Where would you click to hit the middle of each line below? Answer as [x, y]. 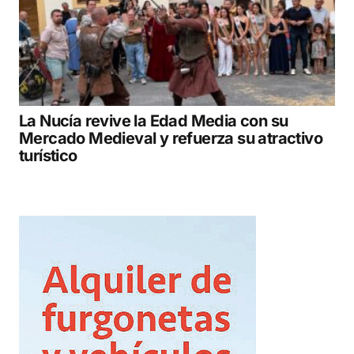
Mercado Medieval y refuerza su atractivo [171, 138]
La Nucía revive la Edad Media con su [154, 121]
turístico [48, 155]
